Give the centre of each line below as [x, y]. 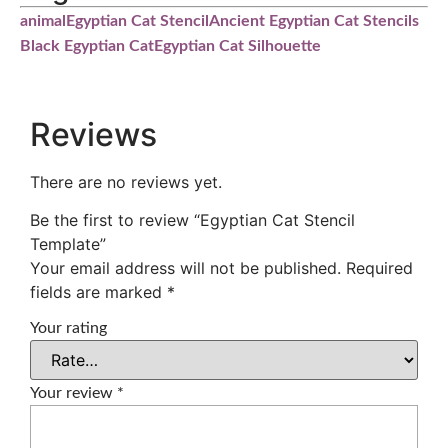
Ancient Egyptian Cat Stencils [314, 20]
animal [43, 20]
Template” [68, 244]
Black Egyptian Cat [87, 45]
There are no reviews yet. [126, 181]
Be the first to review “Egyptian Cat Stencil [192, 220]
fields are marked [98, 292]
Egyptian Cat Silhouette [237, 45]
